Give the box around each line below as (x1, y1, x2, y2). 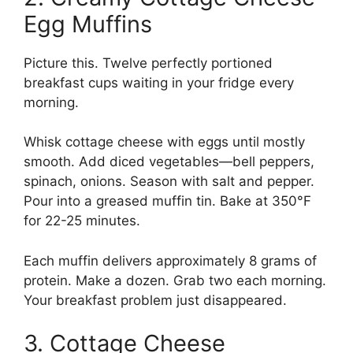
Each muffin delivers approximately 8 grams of (24, 252, 317, 269)
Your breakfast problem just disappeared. (24, 292, 287, 308)
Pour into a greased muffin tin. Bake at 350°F (24, 193, 311, 210)
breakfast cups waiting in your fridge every (24, 74, 294, 91)
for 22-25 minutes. (24, 213, 140, 229)
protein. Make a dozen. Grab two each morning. (24, 272, 326, 288)
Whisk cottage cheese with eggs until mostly (24, 134, 305, 150)
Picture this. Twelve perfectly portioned (24, 54, 273, 71)
